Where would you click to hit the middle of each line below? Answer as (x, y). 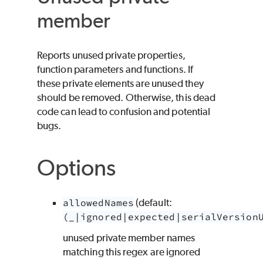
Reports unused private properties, (111, 55)
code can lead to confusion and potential (124, 111)
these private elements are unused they (121, 83)
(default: (153, 202)
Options (77, 167)
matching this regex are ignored (132, 252)
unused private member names (129, 237)
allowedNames (98, 202)
